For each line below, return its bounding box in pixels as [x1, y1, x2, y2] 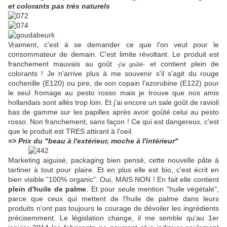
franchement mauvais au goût [8, 60, 117, 68]
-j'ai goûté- [117, 61, 145, 68]
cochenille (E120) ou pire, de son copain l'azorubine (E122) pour [8, 79, 219, 88]
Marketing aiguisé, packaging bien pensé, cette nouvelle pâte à [8, 156, 219, 165]
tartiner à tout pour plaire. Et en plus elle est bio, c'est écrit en [8, 166, 219, 174]
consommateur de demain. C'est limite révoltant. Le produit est [8, 50, 219, 59]
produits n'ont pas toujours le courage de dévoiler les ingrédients [8, 204, 219, 213]
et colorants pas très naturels [8, 2, 110, 11]
